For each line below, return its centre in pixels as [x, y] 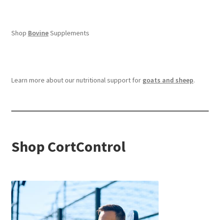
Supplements [69, 33]
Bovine [38, 33]
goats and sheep [168, 80]
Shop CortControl [68, 147]
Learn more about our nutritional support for [77, 80]
